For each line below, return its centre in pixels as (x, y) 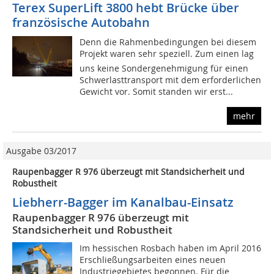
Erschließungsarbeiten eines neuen (153, 260)
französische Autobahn (81, 23)
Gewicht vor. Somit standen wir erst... (157, 92)
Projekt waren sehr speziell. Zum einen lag (167, 54)
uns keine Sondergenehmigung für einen (164, 68)
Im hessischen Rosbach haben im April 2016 (171, 248)
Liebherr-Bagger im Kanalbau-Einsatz (123, 202)
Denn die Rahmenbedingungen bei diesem (168, 42)
